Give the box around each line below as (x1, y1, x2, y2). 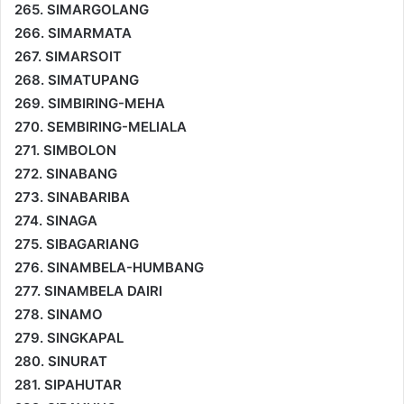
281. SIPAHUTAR (14, 375, 122, 393)
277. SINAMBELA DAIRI (14, 281, 162, 299)
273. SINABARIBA (14, 188, 130, 206)
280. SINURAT (14, 352, 107, 370)
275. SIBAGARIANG (14, 234, 139, 252)
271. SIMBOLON (14, 141, 116, 159)
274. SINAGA (14, 211, 97, 229)
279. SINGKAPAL (14, 328, 124, 346)
